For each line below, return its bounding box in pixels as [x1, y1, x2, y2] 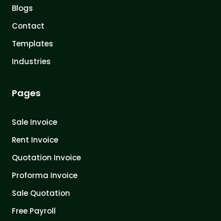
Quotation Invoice [12, 152, 81, 163]
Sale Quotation [12, 188, 70, 199]
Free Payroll [12, 206, 56, 217]
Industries [12, 56, 51, 67]
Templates [12, 38, 53, 49]
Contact [12, 21, 44, 32]
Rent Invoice [12, 135, 58, 146]
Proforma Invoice [12, 170, 77, 181]
